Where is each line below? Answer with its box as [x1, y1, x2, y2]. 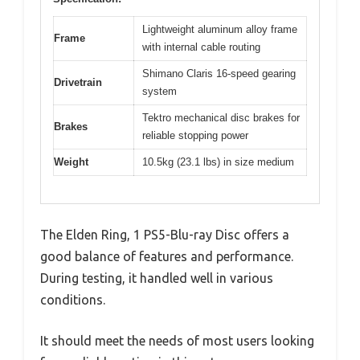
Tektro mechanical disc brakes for [142, 111, 300, 124]
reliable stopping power [142, 129, 248, 141]
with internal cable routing [142, 40, 260, 53]
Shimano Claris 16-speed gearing [142, 67, 296, 80]
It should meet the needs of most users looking [40, 333, 314, 348]
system [142, 84, 177, 97]
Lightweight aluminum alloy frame [142, 22, 297, 35]
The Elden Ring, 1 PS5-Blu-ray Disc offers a [40, 227, 289, 242]
